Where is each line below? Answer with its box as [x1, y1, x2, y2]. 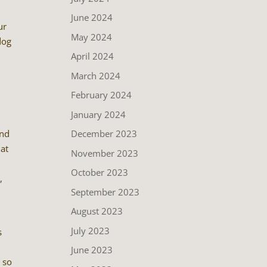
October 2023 [71, 166, 129, 178]
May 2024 [71, 30, 113, 43]
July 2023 [71, 224, 110, 237]
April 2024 [71, 50, 114, 62]
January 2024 [71, 108, 126, 120]
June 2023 [71, 244, 113, 256]
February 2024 [71, 89, 132, 101]
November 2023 [71, 147, 139, 159]
